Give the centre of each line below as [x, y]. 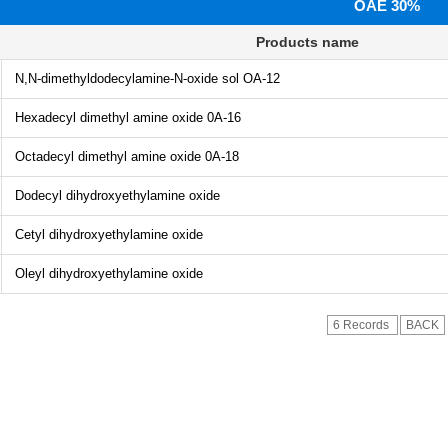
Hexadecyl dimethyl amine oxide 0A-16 [121, 117]
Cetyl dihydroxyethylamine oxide [102, 234]
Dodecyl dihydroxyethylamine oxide [111, 195]
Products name [308, 42]
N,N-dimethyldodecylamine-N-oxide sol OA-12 [141, 78]
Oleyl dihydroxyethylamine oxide [102, 273]
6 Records [362, 325]
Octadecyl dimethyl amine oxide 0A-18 [120, 156]
